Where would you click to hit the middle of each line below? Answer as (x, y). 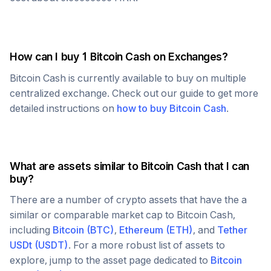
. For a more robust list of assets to (147, 245)
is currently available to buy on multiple (156, 78)
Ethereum (141, 230)
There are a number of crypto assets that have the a (128, 200)
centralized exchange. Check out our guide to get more (134, 93)
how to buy (143, 108)
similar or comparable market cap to (93, 215)
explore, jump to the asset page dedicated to (110, 260)
